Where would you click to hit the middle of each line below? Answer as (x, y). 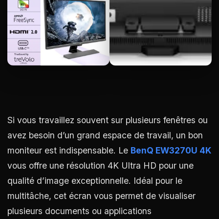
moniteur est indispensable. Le (69, 151)
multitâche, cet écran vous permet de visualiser (101, 196)
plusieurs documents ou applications (79, 211)
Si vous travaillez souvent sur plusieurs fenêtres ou (108, 120)
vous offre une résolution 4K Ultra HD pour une (100, 166)
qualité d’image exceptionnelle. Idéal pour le (95, 181)
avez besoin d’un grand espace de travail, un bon (105, 135)
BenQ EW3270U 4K (171, 151)
